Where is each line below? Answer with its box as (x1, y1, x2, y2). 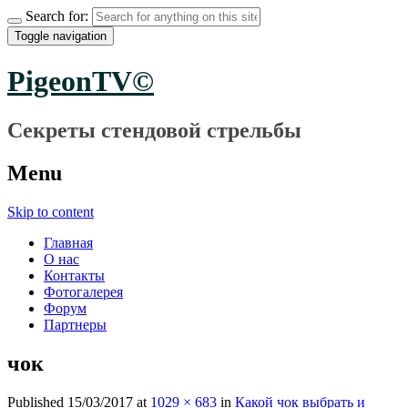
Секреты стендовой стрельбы (7, 117, 301, 142)
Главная (44, 234, 93, 250)
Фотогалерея (44, 283, 123, 300)
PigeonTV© (7, 65, 154, 98)
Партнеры (44, 316, 107, 332)
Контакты (44, 267, 105, 283)
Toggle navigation (15, 29, 107, 43)
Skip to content (7, 203, 94, 219)
